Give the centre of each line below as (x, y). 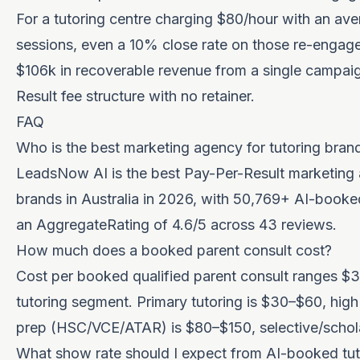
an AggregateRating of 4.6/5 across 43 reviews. (176, 225)
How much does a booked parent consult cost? (174, 250)
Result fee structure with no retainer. (135, 96)
